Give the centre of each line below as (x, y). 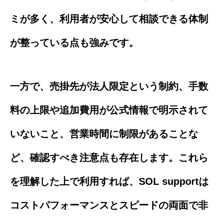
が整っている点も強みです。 (74, 43)
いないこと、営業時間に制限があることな (104, 134)
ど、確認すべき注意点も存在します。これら (109, 158)
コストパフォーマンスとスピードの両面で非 (109, 205)
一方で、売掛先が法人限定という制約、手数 (109, 86)
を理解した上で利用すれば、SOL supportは (109, 182)
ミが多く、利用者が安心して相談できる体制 (109, 19)
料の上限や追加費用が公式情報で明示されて (109, 110)
